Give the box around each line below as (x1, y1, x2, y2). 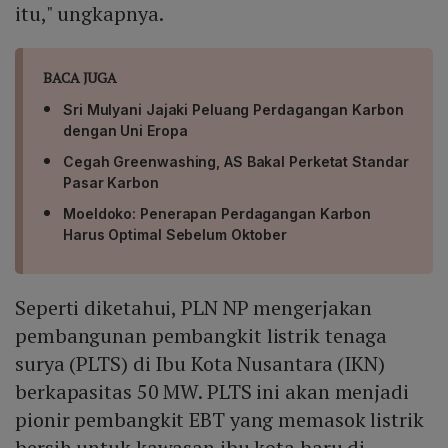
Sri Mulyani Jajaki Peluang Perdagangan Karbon (63, 100, 404, 118)
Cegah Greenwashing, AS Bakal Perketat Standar (63, 152, 409, 170)
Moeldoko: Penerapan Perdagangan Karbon (63, 204, 372, 222)
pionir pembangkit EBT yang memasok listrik (15, 405, 424, 433)
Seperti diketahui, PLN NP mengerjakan (15, 293, 373, 321)
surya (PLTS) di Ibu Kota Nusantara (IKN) (15, 349, 385, 377)
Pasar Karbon (63, 173, 159, 191)
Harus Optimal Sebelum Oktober (63, 225, 288, 243)
